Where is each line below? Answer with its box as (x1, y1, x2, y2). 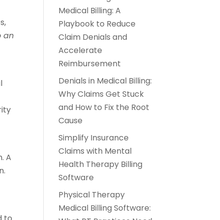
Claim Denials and (58, 31, 128, 43)
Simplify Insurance (58, 132, 129, 143)
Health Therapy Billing (58, 158, 143, 170)
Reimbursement (58, 57, 121, 69)
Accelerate (58, 44, 103, 56)
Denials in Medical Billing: (58, 75, 152, 86)
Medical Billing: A (58, 4, 121, 16)
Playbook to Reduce (58, 18, 136, 29)
